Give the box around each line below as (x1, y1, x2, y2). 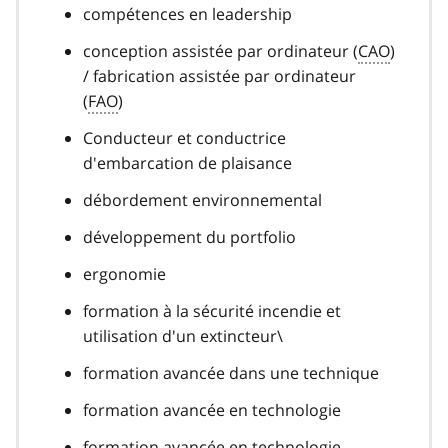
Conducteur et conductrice (83, 126, 286, 149)
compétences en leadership (83, 2, 292, 25)
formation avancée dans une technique (83, 361, 379, 384)
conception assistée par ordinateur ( (83, 39, 358, 62)
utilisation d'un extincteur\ (83, 324, 283, 347)
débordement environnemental (83, 188, 322, 211)
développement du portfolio (83, 225, 296, 248)
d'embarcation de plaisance (83, 151, 292, 174)
